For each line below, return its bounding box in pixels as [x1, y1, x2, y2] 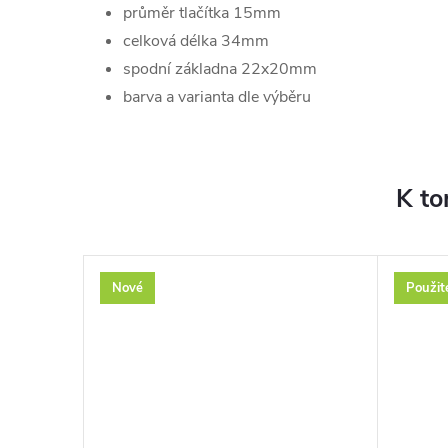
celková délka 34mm [123, 30, 269, 52]
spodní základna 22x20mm [123, 58, 317, 80]
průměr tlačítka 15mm [123, 2, 281, 24]
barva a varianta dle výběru [123, 86, 311, 108]
